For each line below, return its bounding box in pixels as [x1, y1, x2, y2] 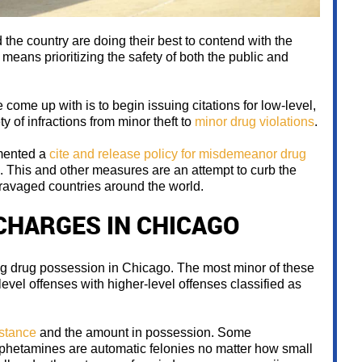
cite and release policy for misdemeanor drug [49, 147, 306, 162]
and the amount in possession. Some [36, 326, 251, 340]
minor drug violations [195, 115, 314, 129]
